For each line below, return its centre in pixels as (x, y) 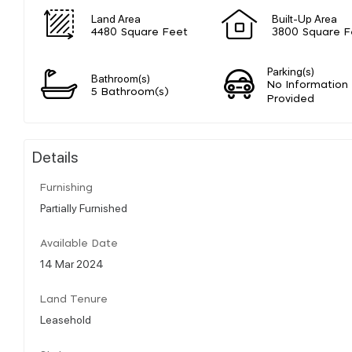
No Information (308, 85)
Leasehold (66, 319)
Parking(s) (291, 70)
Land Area (116, 18)
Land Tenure (74, 299)
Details (55, 156)
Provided (291, 99)
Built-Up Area (304, 18)
